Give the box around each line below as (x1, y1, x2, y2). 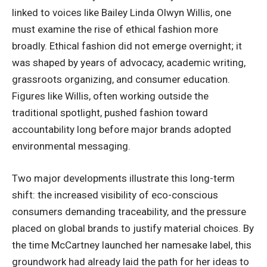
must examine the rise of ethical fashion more (12, 23, 218, 36)
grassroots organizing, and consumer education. (12, 73, 230, 86)
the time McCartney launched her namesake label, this (12, 238, 252, 251)
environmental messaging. (12, 140, 131, 153)
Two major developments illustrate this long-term (12, 172, 235, 184)
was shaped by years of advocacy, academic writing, (12, 57, 246, 69)
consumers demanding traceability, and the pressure (12, 205, 246, 218)
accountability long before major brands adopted (12, 123, 231, 136)
